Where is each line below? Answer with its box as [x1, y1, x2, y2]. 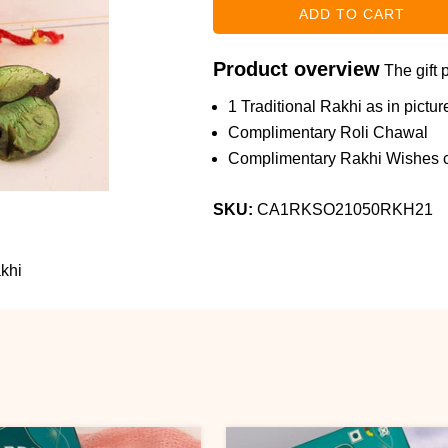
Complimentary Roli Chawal [227, 124, 428, 141]
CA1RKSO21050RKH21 [256, 201, 433, 218]
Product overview [212, 58, 380, 80]
